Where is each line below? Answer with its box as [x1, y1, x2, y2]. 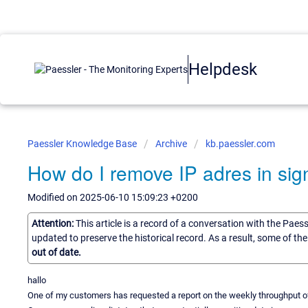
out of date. [32, 246, 81, 258]
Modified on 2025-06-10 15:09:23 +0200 [27, 192, 198, 203]
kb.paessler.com [206, 138, 275, 149]
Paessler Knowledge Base [27, 138, 139, 149]
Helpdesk [188, 59, 257, 79]
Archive [155, 138, 187, 149]
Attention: [32, 217, 76, 229]
